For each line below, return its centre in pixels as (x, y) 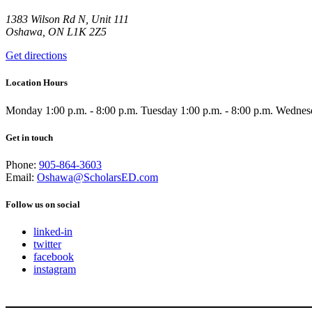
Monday (24, 110)
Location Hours (37, 83)
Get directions (36, 56)
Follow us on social (43, 205)
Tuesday (159, 110)
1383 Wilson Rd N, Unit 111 (67, 19)
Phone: (22, 164)
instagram (55, 270)
